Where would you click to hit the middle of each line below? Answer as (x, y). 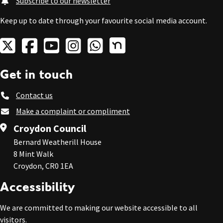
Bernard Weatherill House (58, 142)
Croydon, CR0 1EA (44, 166)
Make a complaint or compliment (73, 111)
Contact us (34, 95)
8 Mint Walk (34, 154)
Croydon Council (50, 128)
